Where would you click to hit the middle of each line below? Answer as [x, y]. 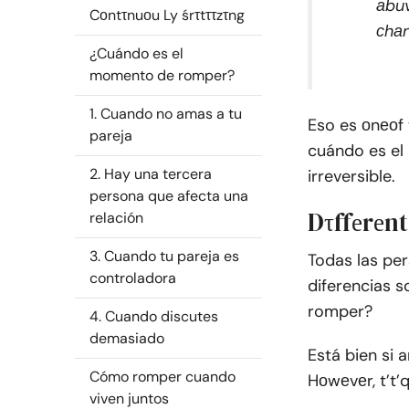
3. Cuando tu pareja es [164, 256]
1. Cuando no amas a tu [166, 114]
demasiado [127, 338]
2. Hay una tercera [151, 174]
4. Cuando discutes [154, 316]
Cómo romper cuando [163, 377]
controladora [133, 278]
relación [116, 218]
